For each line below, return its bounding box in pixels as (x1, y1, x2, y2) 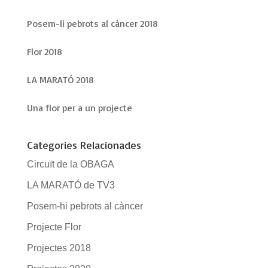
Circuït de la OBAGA (26, 159, 114, 169)
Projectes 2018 (26, 242, 91, 253)
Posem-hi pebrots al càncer (26, 200, 143, 211)
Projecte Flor (26, 221, 81, 232)
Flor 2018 (26, 45, 62, 57)
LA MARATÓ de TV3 (26, 179, 115, 190)
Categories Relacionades (26, 138, 141, 151)
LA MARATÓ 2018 (26, 73, 94, 86)
